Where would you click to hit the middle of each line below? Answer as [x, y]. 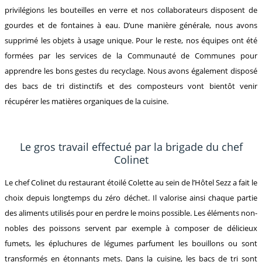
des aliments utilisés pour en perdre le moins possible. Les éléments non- [131, 213]
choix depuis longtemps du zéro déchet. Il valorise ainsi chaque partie [131, 197]
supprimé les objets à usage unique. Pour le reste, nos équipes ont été [131, 40]
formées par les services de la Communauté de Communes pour [131, 55]
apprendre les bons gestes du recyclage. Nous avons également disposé [131, 70]
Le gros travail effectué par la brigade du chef [131, 146]
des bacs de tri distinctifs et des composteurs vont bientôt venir [131, 86]
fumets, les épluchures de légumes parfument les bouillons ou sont [131, 243]
